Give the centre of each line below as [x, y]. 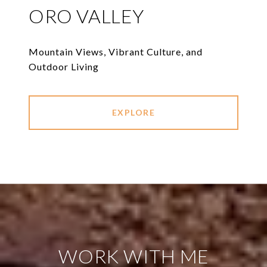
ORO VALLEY [86, 16]
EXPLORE [133, 113]
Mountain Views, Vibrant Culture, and [116, 52]
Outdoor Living [64, 67]
